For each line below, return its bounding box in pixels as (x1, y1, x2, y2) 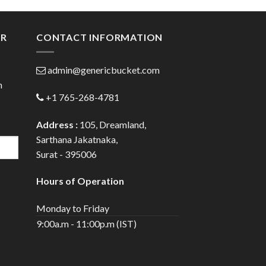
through (139, 2, 171, 13)
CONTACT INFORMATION (36, 31, 163, 43)
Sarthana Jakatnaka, (36, 133, 118, 145)
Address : (36, 118, 80, 130)
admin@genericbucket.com (47, 64, 160, 75)
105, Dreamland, (80, 118, 146, 130)
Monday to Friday (36, 202, 109, 214)
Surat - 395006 (36, 148, 97, 160)
